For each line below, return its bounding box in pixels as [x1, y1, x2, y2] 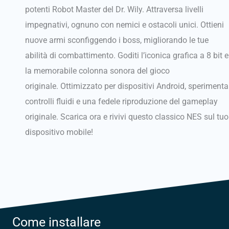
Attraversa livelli [146, 5, 204, 15]
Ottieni [200, 20, 224, 30]
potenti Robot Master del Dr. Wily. [25, 5, 147, 15]
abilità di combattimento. [25, 51, 118, 61]
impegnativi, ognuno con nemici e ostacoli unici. [25, 20, 201, 30]
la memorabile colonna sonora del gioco [25, 66, 170, 76]
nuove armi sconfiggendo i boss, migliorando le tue [25, 35, 209, 45]
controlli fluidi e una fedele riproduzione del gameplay [25, 97, 218, 107]
